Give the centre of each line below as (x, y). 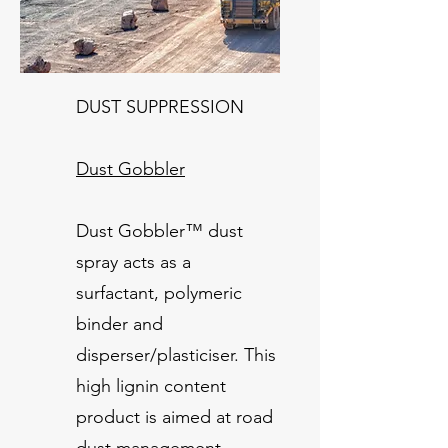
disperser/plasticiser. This (176, 354)
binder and (119, 323)
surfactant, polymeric (159, 292)
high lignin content (151, 385)
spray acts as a (133, 261)
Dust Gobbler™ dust (159, 230)
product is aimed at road (174, 416)
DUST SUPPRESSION (160, 106)
